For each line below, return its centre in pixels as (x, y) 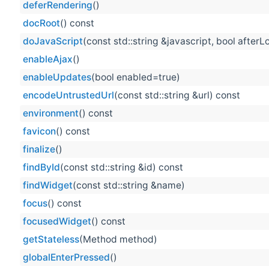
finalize (39, 150)
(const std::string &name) (129, 186)
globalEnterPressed (66, 258)
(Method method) (118, 240)
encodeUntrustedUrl (68, 95)
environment (51, 113)
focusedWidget (57, 222)
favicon (39, 131)
